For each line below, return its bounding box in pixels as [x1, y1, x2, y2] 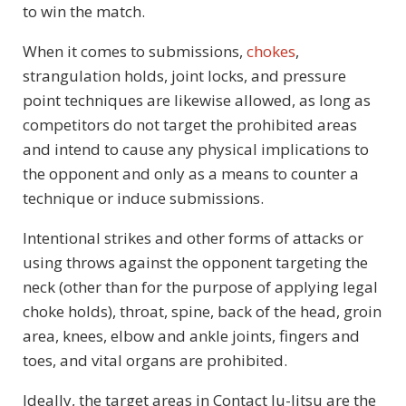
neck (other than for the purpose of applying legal [23, 275, 378, 297]
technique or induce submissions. [23, 187, 264, 208]
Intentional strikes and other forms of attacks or [23, 227, 363, 248]
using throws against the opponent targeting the [23, 251, 368, 273]
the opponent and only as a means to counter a [23, 162, 359, 184]
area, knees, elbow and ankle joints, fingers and [23, 324, 360, 346]
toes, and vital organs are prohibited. [23, 349, 287, 371]
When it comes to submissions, [23, 40, 246, 62]
